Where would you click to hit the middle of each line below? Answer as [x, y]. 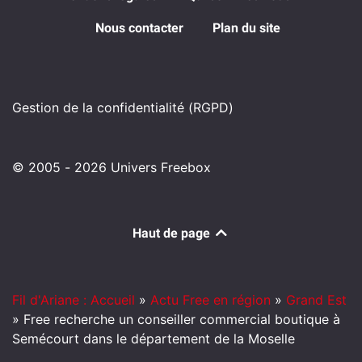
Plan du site [246, 28]
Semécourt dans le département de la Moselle [154, 339]
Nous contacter [139, 28]
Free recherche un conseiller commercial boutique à [182, 320]
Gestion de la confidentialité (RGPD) [123, 108]
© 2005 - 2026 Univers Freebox [112, 168]
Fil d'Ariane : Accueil [74, 300]
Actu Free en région [210, 300]
